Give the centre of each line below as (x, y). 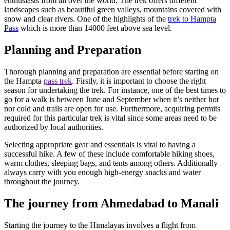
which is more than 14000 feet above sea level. (95, 28)
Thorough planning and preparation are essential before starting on (111, 71)
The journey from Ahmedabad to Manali (111, 203)
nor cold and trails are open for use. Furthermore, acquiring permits (112, 108)
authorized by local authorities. (54, 127)
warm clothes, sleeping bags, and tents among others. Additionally (111, 163)
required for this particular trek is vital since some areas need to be (110, 118)
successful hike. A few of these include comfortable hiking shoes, (109, 154)
